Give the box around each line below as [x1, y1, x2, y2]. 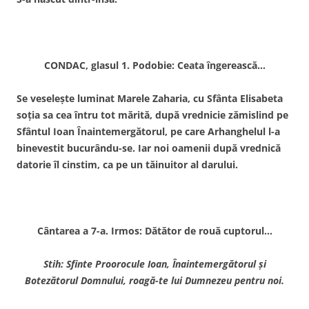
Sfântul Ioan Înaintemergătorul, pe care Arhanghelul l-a [17, 124, 280, 138]
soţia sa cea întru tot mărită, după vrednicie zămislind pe [17, 108, 288, 121]
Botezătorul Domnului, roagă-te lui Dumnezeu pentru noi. [25, 273, 284, 287]
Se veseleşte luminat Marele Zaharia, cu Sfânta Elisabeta [17, 91, 283, 105]
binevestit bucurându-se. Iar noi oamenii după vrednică [17, 141, 281, 154]
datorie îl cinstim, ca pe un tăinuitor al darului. [17, 157, 238, 171]
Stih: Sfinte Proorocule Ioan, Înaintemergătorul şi [43, 257, 266, 270]
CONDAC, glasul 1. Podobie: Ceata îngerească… [43, 58, 266, 72]
